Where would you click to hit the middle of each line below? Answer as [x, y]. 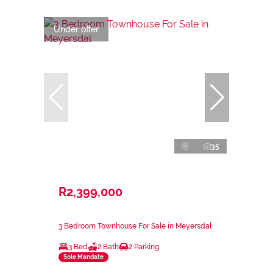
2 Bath [108, 246]
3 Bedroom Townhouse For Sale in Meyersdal [135, 226]
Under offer [76, 29]
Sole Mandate [83, 257]
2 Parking [144, 246]
